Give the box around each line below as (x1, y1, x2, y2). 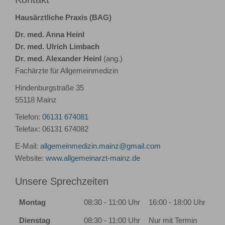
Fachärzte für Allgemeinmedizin (15, 66, 118, 75)
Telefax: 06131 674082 (15, 125, 88, 133)
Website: (15, 154, 46, 162)
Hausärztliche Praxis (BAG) (15, 13, 111, 22)
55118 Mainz (15, 95, 57, 104)
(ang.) (103, 54, 123, 63)
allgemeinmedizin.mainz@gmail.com (40, 142, 161, 150)
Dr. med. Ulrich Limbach (15, 42, 99, 51)
